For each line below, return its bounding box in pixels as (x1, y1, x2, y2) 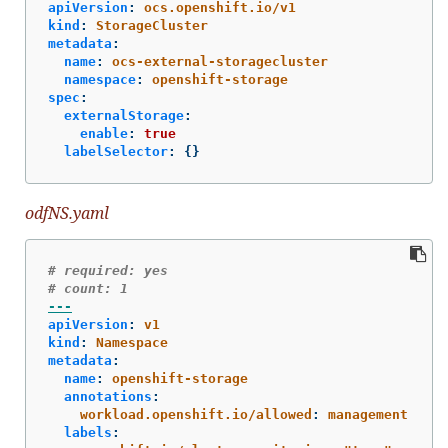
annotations (64, 388, 152, 404)
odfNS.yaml (25, 201, 109, 224)
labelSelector (64, 143, 168, 159)
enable (80, 125, 128, 141)
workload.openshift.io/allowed (80, 406, 312, 422)
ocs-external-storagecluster (112, 53, 328, 69)
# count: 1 (48, 280, 128, 296)
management (328, 406, 408, 422)
